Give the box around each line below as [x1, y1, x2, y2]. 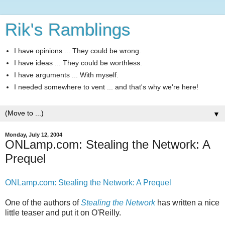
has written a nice [155, 198, 219, 207]
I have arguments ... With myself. [14, 70, 119, 79]
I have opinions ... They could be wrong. [14, 46, 141, 55]
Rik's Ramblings [5, 20, 131, 39]
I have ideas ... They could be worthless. [14, 58, 142, 67]
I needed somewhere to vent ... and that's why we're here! [14, 83, 198, 91]
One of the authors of [5, 198, 81, 207]
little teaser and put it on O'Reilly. [5, 208, 121, 217]
